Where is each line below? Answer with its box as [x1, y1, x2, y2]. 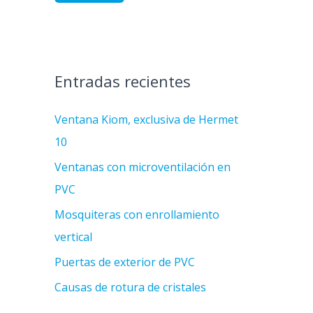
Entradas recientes [54, 71, 191, 92]
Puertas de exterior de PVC [54, 254, 195, 270]
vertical [54, 229, 92, 245]
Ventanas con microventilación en [54, 159, 231, 175]
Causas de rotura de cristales [54, 279, 206, 296]
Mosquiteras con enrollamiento [54, 207, 219, 223]
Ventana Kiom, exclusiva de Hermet [54, 112, 238, 128]
